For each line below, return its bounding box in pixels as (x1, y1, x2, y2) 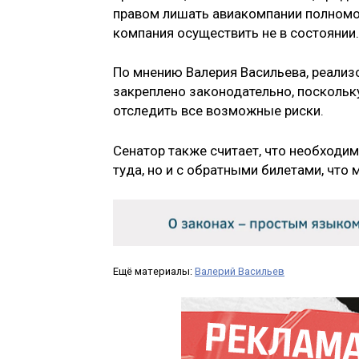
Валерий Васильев (195, 265, 284, 278)
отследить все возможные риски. (113, 103, 324, 119)
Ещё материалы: (113, 265, 195, 278)
